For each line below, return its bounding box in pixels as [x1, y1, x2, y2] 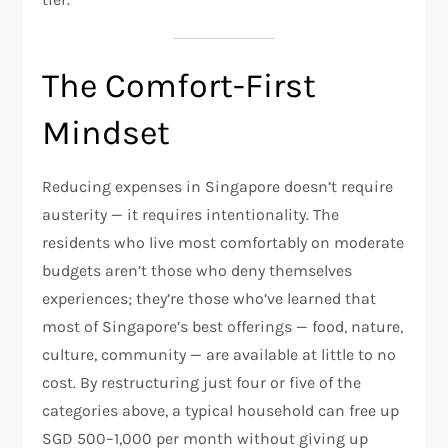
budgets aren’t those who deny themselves [42, 260, 353, 280]
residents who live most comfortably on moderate [42, 232, 405, 252]
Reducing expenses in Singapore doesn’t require [42, 176, 394, 196]
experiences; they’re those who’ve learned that [42, 288, 377, 308]
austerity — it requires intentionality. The [42, 204, 340, 224]
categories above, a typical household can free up [42, 400, 400, 420]
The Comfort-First [42, 65, 317, 106]
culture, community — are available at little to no [42, 344, 397, 364]
